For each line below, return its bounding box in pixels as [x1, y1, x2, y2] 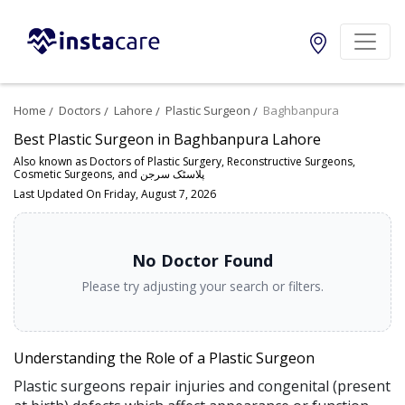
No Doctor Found [132, 250, 273, 272]
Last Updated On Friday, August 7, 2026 [14, 186, 216, 202]
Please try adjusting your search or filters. [81, 278, 324, 296]
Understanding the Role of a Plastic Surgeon [14, 348, 315, 369]
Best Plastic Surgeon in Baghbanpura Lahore [14, 129, 321, 150]
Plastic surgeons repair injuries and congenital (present [14, 376, 391, 397]
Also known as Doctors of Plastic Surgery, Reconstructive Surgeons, [14, 154, 355, 170]
